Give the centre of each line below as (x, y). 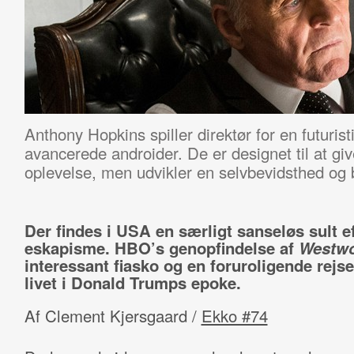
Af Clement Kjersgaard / (113, 316)
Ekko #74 (234, 316)
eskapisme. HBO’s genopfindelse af (161, 248)
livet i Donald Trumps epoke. (132, 282)
